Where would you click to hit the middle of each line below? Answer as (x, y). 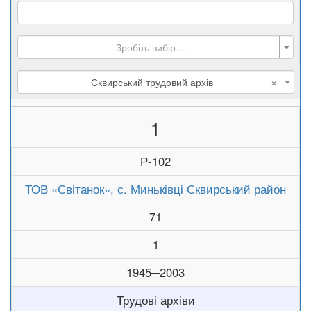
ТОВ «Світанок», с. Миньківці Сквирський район (155, 189)
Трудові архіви (155, 300)
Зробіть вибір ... (151, 47)
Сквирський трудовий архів (152, 82)
